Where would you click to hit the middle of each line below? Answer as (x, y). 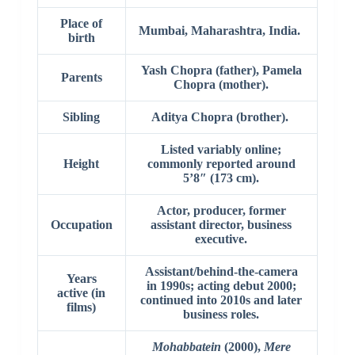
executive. (221, 239)
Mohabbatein (186, 346)
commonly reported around (221, 163)
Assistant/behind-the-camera (221, 271)
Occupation (81, 224)
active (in (82, 292)
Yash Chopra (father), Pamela (221, 70)
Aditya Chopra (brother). (221, 116)
